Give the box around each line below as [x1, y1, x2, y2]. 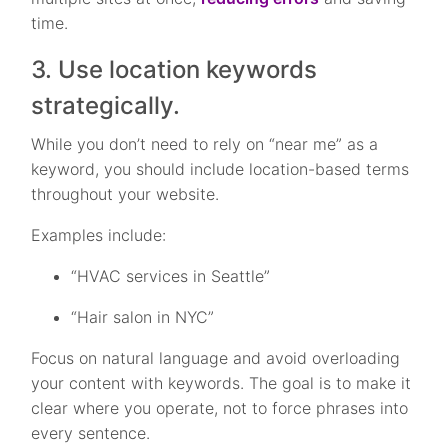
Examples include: [31, 225, 167, 246]
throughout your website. [31, 184, 220, 205]
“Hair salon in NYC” [71, 307, 215, 328]
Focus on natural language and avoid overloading [31, 348, 401, 369]
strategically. [31, 91, 181, 121]
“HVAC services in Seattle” [71, 266, 271, 287]
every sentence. [31, 423, 151, 444]
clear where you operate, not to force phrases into [31, 398, 409, 419]
